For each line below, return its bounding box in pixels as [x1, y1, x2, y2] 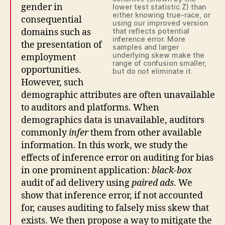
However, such [21, 76, 83, 88]
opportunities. [21, 64, 81, 76]
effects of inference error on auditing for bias [21, 152, 213, 164]
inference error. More [113, 34, 185, 43]
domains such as [21, 26, 91, 38]
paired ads [132, 177, 174, 189]
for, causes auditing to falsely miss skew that [21, 202, 209, 214]
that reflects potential [113, 26, 189, 35]
